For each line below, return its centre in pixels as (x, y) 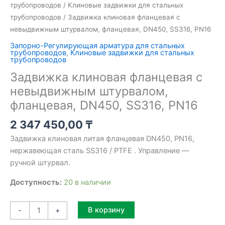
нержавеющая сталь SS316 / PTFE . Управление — (100, 151)
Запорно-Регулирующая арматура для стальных (97, 45)
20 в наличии (87, 182)
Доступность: (36, 182)
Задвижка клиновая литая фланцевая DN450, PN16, (102, 139)
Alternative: (153, 207)
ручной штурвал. (40, 163)
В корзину (106, 210)
